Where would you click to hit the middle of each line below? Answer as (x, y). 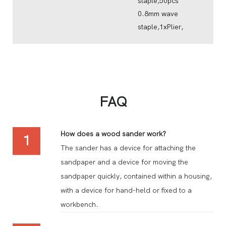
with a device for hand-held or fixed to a (126, 190)
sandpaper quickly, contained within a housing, (136, 176)
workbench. (79, 204)
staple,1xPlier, (160, 27)
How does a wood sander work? (113, 134)
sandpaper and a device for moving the (124, 162)
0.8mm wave (158, 14)
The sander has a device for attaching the (128, 148)
